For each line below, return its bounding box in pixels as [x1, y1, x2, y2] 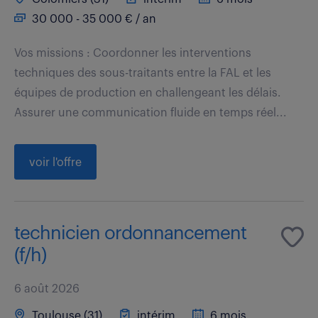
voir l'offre [29, 156, 82, 168]
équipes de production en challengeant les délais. [14, 87, 281, 99]
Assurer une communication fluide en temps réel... [14, 106, 287, 119]
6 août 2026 [14, 283, 79, 295]
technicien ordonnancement [14, 224, 246, 243]
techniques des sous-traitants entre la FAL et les [14, 67, 271, 79]
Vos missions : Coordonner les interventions [14, 47, 251, 59]
